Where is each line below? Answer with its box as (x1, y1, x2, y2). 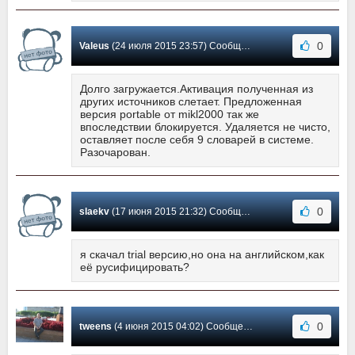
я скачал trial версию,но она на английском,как (80, 247, 324, 261)
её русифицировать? (80, 260, 189, 273)
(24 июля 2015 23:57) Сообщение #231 (109, 40, 241, 52)
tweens (79, 320, 112, 332)
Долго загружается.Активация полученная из (80, 82, 313, 95)
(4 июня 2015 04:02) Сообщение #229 (112, 320, 243, 332)
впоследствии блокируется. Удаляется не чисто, (80, 120, 330, 133)
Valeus (79, 40, 109, 52)
